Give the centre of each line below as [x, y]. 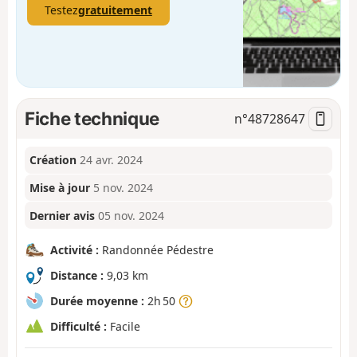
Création [53, 160]
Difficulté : [78, 326]
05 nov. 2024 [131, 215]
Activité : [75, 250]
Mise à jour [60, 188]
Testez [61, 10]
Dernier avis [63, 215]
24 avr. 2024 [112, 160]
